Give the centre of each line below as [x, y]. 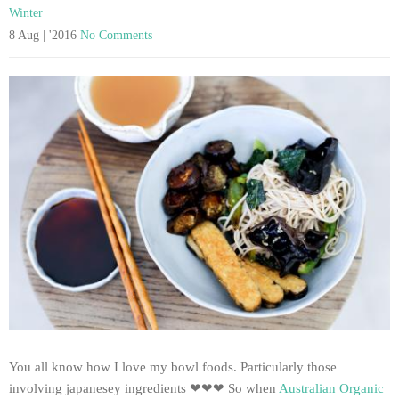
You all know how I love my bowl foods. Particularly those [173, 367]
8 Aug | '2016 [45, 35]
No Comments [116, 35]
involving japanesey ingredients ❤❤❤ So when [144, 389]
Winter [26, 12]
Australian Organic [331, 389]
